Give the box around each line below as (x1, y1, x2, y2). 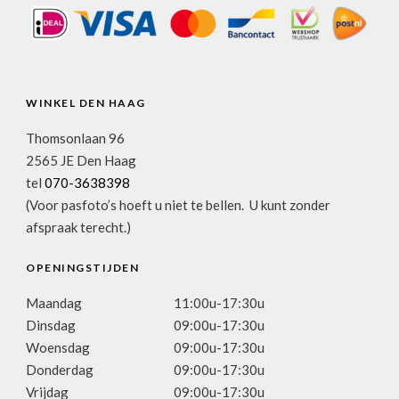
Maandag (26, 294, 82, 311)
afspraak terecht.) (26, 218, 131, 235)
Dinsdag (26, 316, 76, 333)
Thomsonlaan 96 (26, 129, 125, 146)
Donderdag (26, 361, 94, 378)
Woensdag (26, 338, 90, 355)
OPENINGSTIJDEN (26, 260, 139, 274)
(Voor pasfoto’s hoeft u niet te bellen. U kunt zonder (26, 196, 330, 213)
